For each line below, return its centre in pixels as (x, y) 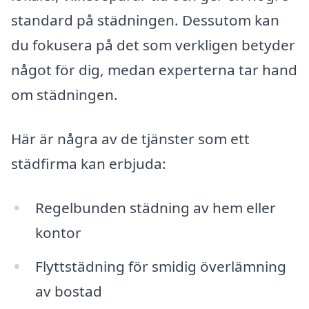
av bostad (68, 291)
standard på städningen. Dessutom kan (145, 20)
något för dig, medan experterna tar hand (154, 70)
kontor (58, 232)
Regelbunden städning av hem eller (155, 207)
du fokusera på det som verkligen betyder (153, 45)
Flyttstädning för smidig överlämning (160, 267)
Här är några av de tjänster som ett (130, 138)
